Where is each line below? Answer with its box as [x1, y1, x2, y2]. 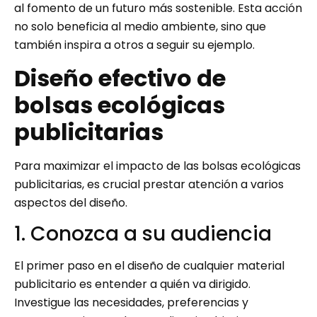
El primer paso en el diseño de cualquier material [14, 258, 284, 275]
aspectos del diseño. [14, 194, 127, 211]
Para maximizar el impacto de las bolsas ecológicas [14, 157, 301, 174]
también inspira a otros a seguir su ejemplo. [14, 37, 255, 54]
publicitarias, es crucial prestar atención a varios [14, 175, 284, 192]
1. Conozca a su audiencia [14, 220, 272, 248]
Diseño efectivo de [14, 62, 226, 94]
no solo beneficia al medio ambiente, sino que [14, 18, 266, 35]
